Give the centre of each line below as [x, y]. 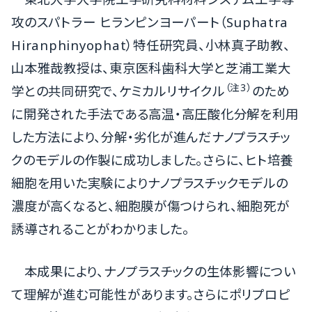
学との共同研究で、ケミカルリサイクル [118, 91]
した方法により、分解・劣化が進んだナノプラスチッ [151, 137]
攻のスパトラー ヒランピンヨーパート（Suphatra [150, 22]
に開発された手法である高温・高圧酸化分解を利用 [155, 114]
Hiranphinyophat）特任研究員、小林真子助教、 [151, 45]
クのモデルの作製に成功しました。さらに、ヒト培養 [153, 160]
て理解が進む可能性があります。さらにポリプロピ [151, 294]
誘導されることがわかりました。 [100, 229]
